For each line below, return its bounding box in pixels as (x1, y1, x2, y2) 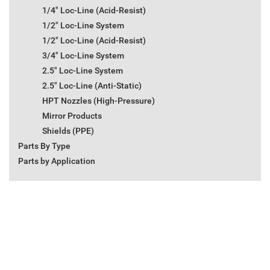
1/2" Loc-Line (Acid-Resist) (42, 36, 146, 46)
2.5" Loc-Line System (42, 66, 123, 76)
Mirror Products (42, 111, 102, 121)
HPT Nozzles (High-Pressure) (42, 96, 155, 106)
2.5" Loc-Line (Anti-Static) (42, 81, 142, 91)
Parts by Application (18, 156, 95, 166)
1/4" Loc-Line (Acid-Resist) (42, 5, 146, 16)
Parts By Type (18, 141, 71, 151)
